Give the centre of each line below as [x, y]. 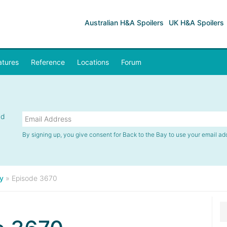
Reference [48, 62]
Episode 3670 [34, 178]
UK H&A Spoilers [196, 23]
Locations [93, 62]
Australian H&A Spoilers [124, 23]
